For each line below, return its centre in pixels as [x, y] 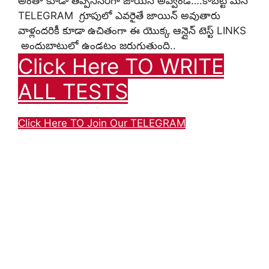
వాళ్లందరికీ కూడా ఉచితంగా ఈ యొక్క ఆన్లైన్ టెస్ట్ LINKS [132, 31]
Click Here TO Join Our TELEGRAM [102, 123]
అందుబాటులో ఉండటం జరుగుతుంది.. [97, 46]
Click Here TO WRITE [121, 66]
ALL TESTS [73, 92]
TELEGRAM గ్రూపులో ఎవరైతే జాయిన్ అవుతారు [119, 16]
